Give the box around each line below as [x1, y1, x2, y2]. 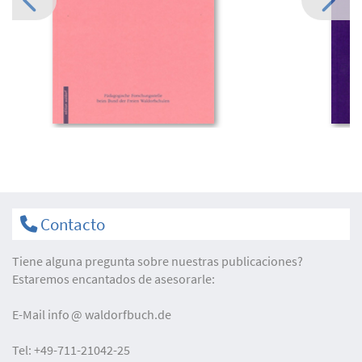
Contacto [37, 213, 105, 235]
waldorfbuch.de [85, 305, 171, 322]
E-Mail [12, 305, 48, 322]
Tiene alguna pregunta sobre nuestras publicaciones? [12, 252, 303, 269]
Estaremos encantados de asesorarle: [12, 270, 215, 287]
